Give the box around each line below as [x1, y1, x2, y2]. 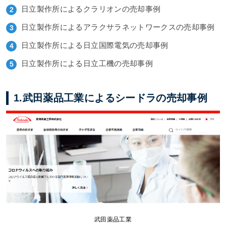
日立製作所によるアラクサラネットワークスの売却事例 [21, 23, 215, 32]
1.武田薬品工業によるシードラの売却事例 [14, 92, 207, 104]
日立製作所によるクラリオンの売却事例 [21, 5, 161, 14]
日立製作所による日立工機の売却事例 [21, 59, 153, 68]
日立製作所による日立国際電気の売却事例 [21, 41, 168, 50]
